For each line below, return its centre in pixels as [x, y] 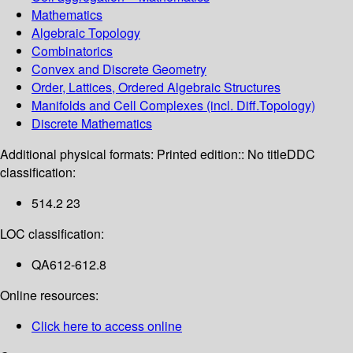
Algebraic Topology [86, 33]
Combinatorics [72, 51]
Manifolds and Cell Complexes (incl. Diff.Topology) [173, 106]
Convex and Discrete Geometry [119, 69]
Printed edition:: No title [222, 154]
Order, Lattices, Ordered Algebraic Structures [156, 87]
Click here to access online [107, 326]
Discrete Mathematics [92, 124]
